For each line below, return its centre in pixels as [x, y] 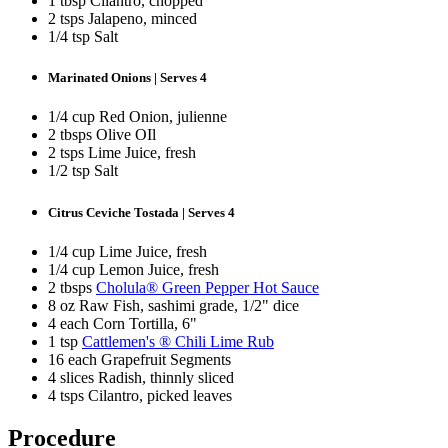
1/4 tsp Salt [83, 36]
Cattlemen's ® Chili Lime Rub [178, 341]
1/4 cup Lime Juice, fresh [127, 251]
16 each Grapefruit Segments [143, 359]
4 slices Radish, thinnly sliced [143, 377]
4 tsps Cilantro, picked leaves [140, 395]
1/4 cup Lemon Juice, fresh [133, 269]
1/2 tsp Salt [83, 171]
